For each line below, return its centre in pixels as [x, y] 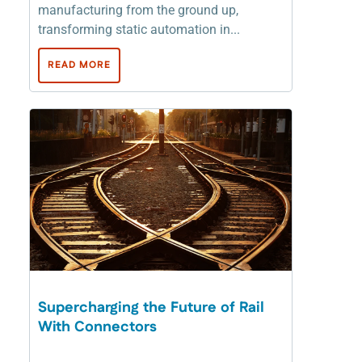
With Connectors [97, 327]
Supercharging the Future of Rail [151, 307]
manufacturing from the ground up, [138, 10]
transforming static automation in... [139, 29]
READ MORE [79, 65]
